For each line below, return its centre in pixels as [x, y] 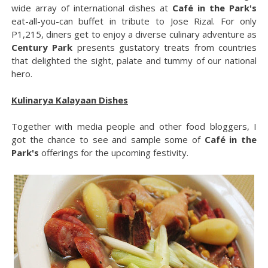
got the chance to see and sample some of [108, 139]
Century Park [42, 47]
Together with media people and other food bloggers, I [134, 126]
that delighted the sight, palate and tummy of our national [134, 60]
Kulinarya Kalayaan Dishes [69, 100]
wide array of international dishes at [92, 7]
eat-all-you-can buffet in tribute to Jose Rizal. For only [134, 21]
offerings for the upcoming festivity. [113, 152]
